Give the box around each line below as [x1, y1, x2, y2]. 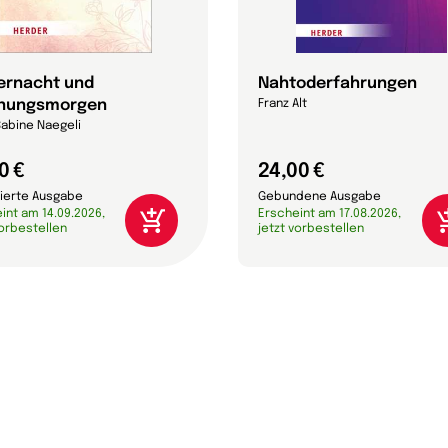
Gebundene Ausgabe [258, 191, 381, 204]
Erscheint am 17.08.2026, [258, 208, 401, 221]
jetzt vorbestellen [258, 223, 364, 236]
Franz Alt [258, 98, 307, 111]
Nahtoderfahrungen [258, 75, 417, 93]
